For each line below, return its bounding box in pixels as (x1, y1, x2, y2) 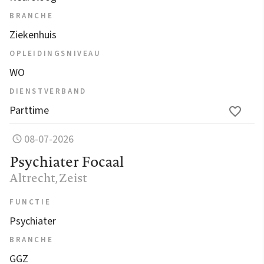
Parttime (9, 103, 49, 118)
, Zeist (55, 169, 87, 186)
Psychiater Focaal (9, 151, 124, 171)
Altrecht (9, 169, 55, 186)
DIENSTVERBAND (9, 85, 87, 97)
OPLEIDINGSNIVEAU (9, 48, 101, 59)
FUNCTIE (9, 196, 51, 207)
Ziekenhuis (9, 27, 57, 42)
